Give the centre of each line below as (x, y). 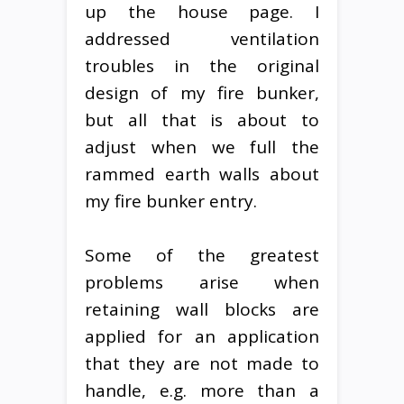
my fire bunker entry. (171, 201)
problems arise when (202, 282)
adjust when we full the (202, 147)
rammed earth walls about (202, 174)
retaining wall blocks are (202, 309)
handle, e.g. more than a (202, 390)
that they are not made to (202, 363)
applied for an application (202, 336)
